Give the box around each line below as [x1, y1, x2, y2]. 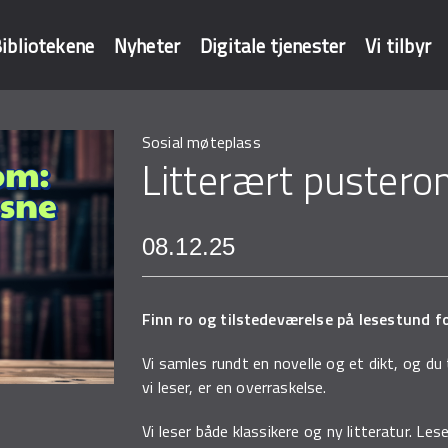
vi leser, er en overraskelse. [141, 375, 327, 399]
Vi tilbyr [365, 31, 431, 60]
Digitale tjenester [200, 31, 346, 60]
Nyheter [113, 31, 181, 60]
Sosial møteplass [141, 130, 261, 154]
